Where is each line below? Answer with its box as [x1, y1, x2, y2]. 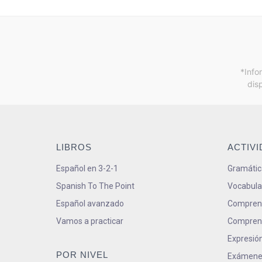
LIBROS [56, 142, 92, 152]
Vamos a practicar [56, 216, 123, 226]
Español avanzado [56, 198, 124, 208]
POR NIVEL [56, 249, 108, 260]
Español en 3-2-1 [56, 163, 118, 173]
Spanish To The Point [56, 181, 135, 191]
